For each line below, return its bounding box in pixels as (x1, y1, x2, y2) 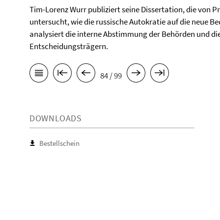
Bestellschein (39, 138, 80, 148)
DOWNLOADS (29, 112, 82, 124)
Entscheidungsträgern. (29, 41, 108, 52)
